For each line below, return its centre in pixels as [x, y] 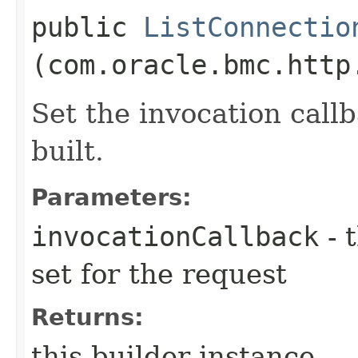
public [87, 27]
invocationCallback [175, 236]
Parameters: [111, 197]
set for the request [159, 274]
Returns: [88, 317]
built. [68, 151]
